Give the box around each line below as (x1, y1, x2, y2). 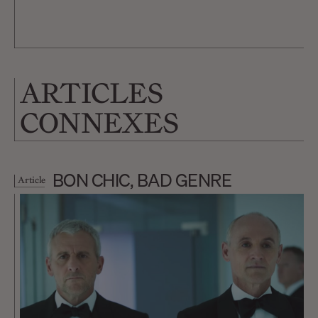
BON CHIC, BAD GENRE (52, 168, 232, 192)
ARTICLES (20, 73, 164, 113)
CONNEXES (20, 103, 180, 143)
